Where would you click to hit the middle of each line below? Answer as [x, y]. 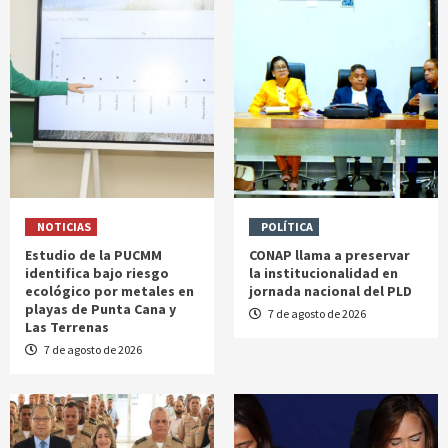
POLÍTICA [287, 227]
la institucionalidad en [323, 273]
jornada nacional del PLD [330, 291]
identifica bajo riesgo [97, 273]
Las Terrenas [67, 327]
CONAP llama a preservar [329, 255]
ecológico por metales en [109, 291]
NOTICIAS [64, 227]
